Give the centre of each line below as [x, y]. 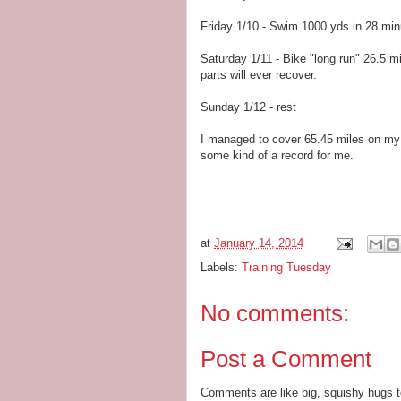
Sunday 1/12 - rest [248, 107]
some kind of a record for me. [277, 155]
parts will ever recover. [259, 75]
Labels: [221, 267]
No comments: [275, 313]
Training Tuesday [286, 267]
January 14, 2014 [259, 243]
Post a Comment [286, 358]
